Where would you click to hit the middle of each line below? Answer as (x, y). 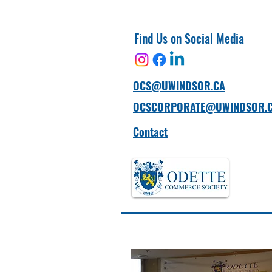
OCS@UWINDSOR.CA (179, 85)
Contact (150, 131)
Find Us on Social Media (189, 38)
